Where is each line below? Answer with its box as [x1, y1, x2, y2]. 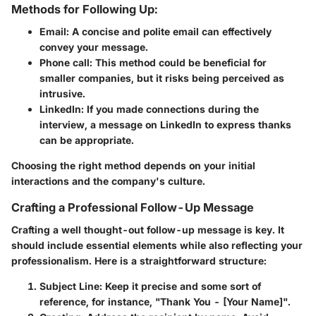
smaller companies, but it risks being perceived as [39, 72, 284, 84]
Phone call [39, 56, 90, 68]
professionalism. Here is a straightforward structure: [11, 255, 267, 267]
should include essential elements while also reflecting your [11, 239, 303, 252]
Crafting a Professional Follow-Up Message [11, 200, 254, 214]
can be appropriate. [39, 134, 134, 146]
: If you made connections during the [81, 103, 259, 115]
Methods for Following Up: [11, 1, 157, 16]
